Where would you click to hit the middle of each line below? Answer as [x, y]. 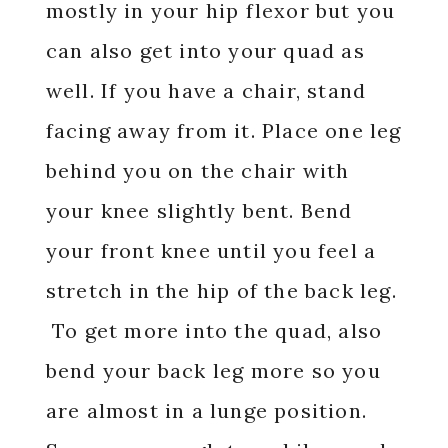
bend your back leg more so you [213, 371]
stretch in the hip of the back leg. [221, 291]
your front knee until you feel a [211, 251]
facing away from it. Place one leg [223, 131]
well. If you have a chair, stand [206, 91]
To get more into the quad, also [214, 331]
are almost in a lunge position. [206, 411]
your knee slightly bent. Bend [199, 211]
